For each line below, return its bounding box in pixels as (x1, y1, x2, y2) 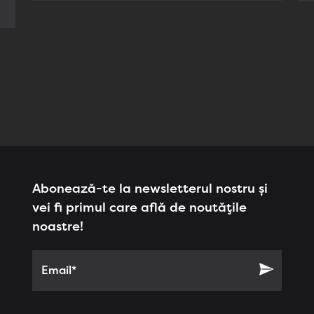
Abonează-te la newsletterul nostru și (32, 180, 268, 196)
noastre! (32, 218, 83, 234)
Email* (41, 263, 76, 277)
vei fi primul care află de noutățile (32, 199, 247, 215)
